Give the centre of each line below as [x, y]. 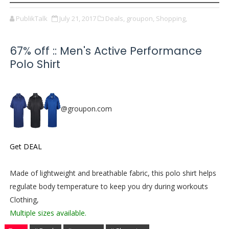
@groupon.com [86, 108]
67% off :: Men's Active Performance [106, 51]
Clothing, [24, 200]
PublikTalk [31, 18]
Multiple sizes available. [48, 213]
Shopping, [171, 18]
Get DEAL [26, 146]
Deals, [115, 18]
